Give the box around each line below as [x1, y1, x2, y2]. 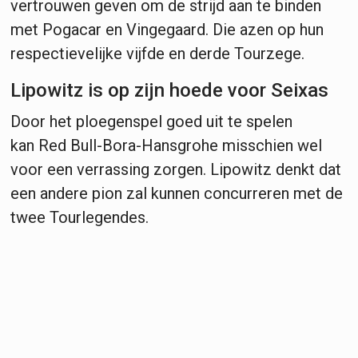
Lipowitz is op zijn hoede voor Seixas [10, 78, 328, 101]
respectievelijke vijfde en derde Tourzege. [10, 43, 304, 63]
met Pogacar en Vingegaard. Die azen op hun [10, 19, 324, 39]
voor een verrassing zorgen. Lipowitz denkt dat [10, 159, 341, 179]
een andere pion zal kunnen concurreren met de [10, 183, 343, 203]
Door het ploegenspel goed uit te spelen [10, 111, 292, 131]
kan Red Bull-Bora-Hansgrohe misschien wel [10, 135, 322, 155]
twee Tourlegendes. [10, 207, 149, 227]
